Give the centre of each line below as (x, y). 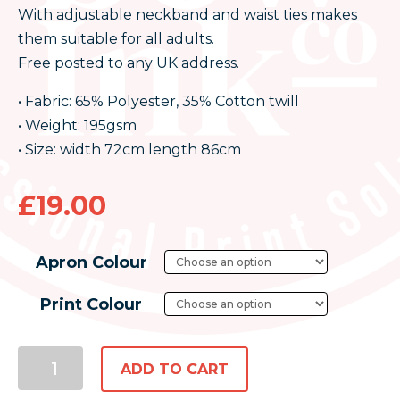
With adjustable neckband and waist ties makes (187, 15)
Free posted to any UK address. (129, 63)
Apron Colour (91, 262)
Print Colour (91, 304)
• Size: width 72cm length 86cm (129, 150)
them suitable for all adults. (116, 39)
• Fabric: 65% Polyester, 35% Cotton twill (158, 101)
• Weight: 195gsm (77, 125)
